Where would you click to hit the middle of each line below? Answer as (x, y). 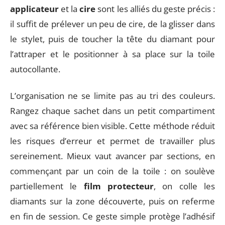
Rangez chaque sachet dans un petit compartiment (113, 110)
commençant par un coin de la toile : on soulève (113, 171)
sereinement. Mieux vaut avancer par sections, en (113, 156)
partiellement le (47, 186)
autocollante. (35, 69)
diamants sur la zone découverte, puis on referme (113, 201)
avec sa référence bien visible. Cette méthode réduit (113, 126)
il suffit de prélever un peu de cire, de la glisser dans (113, 24)
